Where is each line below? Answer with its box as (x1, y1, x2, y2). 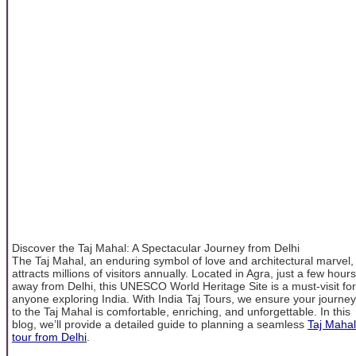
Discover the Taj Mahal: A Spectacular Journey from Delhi (12, 241, 300, 254)
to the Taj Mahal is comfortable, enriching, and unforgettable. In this (12, 304, 350, 318)
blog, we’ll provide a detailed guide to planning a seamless (12, 317, 308, 331)
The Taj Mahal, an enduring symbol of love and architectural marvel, (12, 253, 354, 267)
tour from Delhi (12, 330, 87, 343)
